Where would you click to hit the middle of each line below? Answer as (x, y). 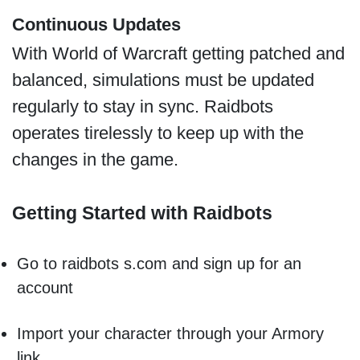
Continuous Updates (96, 24)
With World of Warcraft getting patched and (178, 54)
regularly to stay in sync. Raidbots (145, 107)
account (47, 288)
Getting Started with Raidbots (142, 213)
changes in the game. (95, 160)
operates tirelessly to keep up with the (157, 133)
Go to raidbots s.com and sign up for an (159, 264)
